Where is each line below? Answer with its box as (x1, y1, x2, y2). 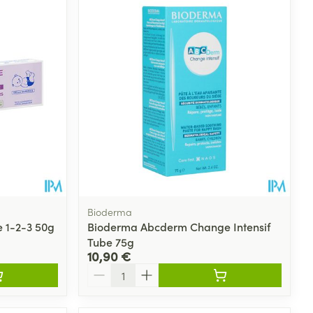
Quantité (87, 261, 132, 277)
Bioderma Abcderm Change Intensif (87, 218, 271, 234)
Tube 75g (87, 233, 135, 249)
